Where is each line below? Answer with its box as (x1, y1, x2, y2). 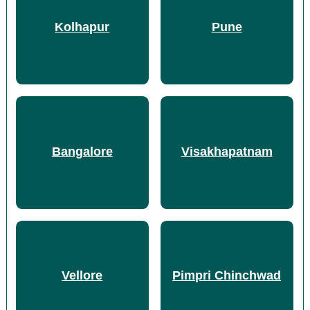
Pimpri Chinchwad (172, 268, 282, 283)
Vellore (62, 268, 103, 283)
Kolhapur (55, 19, 110, 34)
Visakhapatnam (181, 144, 273, 158)
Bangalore (51, 144, 113, 158)
